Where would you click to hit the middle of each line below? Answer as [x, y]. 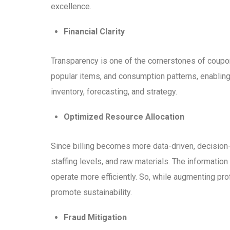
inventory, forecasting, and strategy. [114, 92]
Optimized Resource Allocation [124, 117]
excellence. [71, 7]
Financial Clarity [94, 32]
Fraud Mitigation [95, 218]
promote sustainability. [91, 193]
